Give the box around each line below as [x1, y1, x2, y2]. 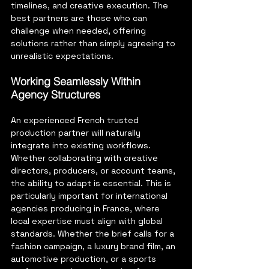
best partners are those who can [11, 12, 150, 23]
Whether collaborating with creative [11, 152, 160, 163]
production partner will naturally [11, 127, 143, 138]
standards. [11, 228, 55, 239]
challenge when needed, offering [11, 25, 148, 36]
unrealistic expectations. [11, 50, 113, 61]
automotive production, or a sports [11, 253, 159, 264]
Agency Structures [11, 87, 100, 101]
